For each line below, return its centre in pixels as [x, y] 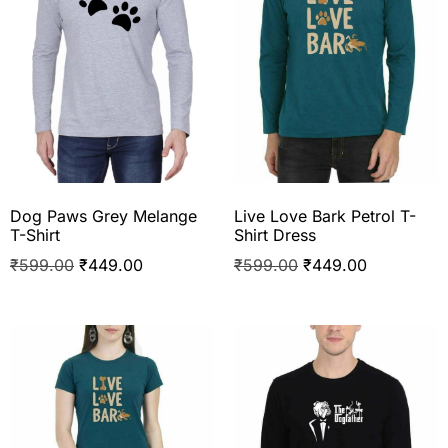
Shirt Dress [275, 234]
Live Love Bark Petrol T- [325, 215]
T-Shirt [35, 234]
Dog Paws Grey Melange [103, 215]
